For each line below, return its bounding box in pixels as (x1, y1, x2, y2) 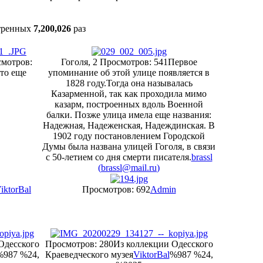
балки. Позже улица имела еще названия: (46, 110, 211, 120)
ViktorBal (133, 249, 170, 259)
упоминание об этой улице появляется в (48, 68, 210, 77)
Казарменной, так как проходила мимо (51, 89, 207, 99)
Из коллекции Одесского (113, 239, 213, 249)
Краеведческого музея (45, 249, 133, 259)
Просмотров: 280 (45, 239, 113, 249)
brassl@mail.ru (101, 163, 157, 173)
